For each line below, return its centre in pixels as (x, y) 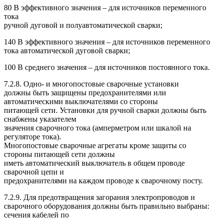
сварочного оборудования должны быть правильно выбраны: (107, 206)
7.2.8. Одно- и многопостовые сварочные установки (91, 84)
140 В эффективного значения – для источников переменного (107, 42)
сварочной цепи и (34, 172)
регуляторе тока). (33, 136)
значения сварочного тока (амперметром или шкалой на (98, 128)
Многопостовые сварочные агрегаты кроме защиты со (95, 145)
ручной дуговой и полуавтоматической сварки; (83, 25)
